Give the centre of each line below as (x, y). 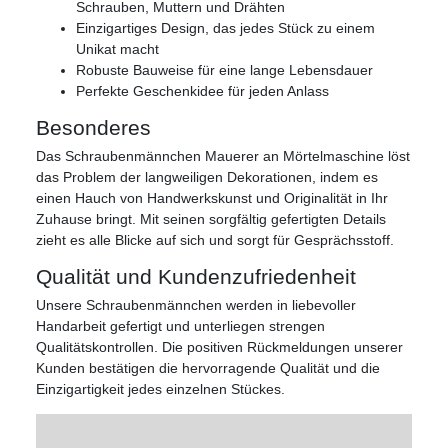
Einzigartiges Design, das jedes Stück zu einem (225, 28)
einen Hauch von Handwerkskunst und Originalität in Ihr (212, 198)
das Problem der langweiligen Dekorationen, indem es (207, 177)
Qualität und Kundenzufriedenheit (196, 277)
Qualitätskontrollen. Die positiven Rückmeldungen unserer (219, 347)
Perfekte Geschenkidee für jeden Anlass (202, 91)
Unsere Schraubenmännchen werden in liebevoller (196, 305)
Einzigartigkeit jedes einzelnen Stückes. (160, 389)
